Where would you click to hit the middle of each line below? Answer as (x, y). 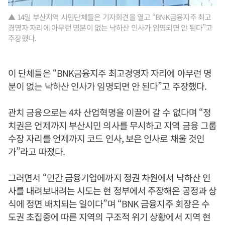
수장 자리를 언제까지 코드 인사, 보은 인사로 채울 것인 (106, 138)
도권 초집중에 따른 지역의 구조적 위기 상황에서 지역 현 (109, 216)
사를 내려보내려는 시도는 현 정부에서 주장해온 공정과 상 (113, 190)
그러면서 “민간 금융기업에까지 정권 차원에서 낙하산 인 (109, 177)
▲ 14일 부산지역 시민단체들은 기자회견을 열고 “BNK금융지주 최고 (110, 17)
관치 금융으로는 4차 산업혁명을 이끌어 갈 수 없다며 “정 (110, 112)
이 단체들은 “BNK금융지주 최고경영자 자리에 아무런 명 (110, 73)
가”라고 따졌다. (36, 151)
